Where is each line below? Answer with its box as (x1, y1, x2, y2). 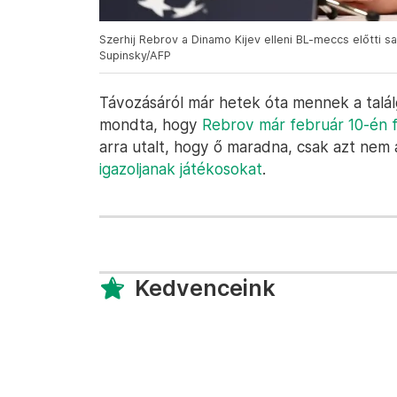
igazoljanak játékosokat (99, 160, 262, 178)
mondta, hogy (99, 115, 202, 134)
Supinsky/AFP (99, 49, 171, 62)
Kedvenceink (135, 275, 276, 301)
